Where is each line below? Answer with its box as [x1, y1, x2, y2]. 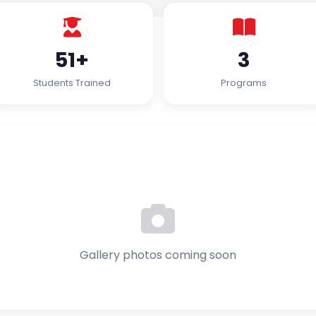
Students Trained [33, 77, 111, 89]
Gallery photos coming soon [80, 247, 236, 263]
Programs [221, 77, 267, 89]
